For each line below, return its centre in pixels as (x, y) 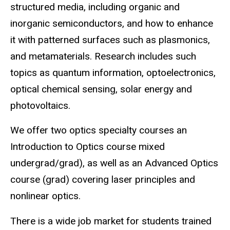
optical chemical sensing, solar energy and (101, 89)
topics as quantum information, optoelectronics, (113, 72)
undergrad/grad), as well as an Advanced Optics (114, 163)
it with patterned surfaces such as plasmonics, (110, 40)
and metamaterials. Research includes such (103, 56)
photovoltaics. (40, 105)
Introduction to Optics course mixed (88, 147)
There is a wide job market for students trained (111, 221)
